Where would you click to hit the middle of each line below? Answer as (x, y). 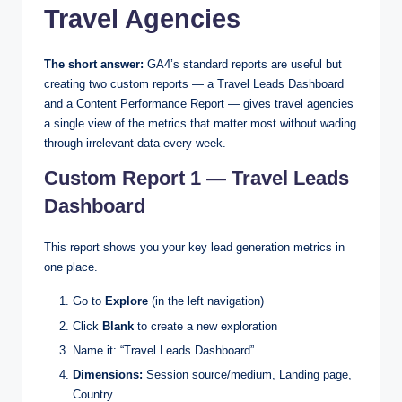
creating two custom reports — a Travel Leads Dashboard (194, 84)
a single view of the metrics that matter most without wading (200, 124)
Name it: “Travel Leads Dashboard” (163, 350)
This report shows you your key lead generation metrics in (194, 248)
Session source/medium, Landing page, (247, 374)
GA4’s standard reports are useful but (243, 65)
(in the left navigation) (206, 301)
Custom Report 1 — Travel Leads (197, 179)
